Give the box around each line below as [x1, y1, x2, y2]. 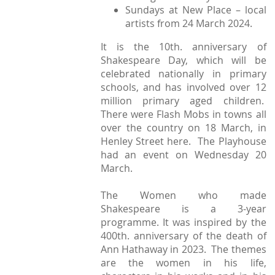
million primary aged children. [100, 94, 266, 108]
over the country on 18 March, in [100, 121, 266, 135]
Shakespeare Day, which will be [100, 53, 266, 68]
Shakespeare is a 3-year [100, 202, 266, 216]
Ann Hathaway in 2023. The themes [100, 242, 266, 257]
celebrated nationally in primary [100, 67, 266, 81]
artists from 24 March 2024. [125, 17, 252, 31]
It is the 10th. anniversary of [100, 40, 266, 54]
